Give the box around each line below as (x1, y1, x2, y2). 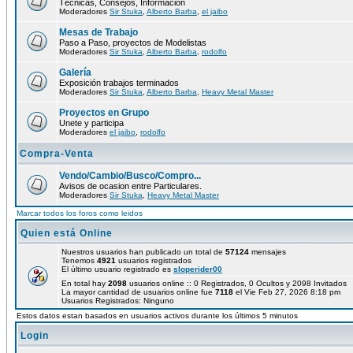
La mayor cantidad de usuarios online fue (61, 288, 215, 296)
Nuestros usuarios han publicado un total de (61, 247, 225, 256)
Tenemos (61, 256, 97, 265)
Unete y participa (59, 118, 124, 128)
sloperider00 (173, 265, 222, 273)
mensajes (249, 247, 286, 256)
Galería (59, 67, 91, 78)
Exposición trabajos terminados (59, 78, 179, 87)
